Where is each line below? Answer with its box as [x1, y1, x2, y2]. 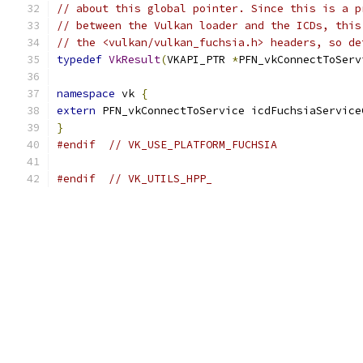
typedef [57, 53, 102, 66]
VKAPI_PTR [167, 53, 232, 66]
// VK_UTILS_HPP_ [109, 172, 212, 186]
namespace [57, 87, 115, 100]
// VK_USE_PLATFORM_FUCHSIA [109, 138, 277, 152]
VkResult [109, 53, 160, 66]
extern [57, 104, 96, 117]
